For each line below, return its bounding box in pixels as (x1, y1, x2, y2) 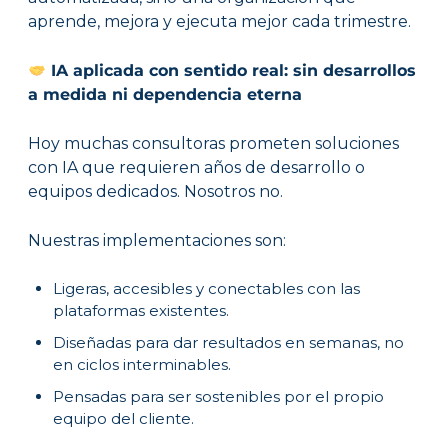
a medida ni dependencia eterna (27, 85, 302, 105)
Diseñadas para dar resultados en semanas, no (52, 333, 404, 353)
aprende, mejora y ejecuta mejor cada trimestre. (27, 12, 411, 32)
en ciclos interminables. (52, 355, 231, 375)
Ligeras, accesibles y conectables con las (52, 279, 360, 299)
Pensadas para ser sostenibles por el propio (52, 387, 384, 407)
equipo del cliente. (52, 409, 194, 429)
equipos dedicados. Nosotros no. (27, 182, 283, 202)
